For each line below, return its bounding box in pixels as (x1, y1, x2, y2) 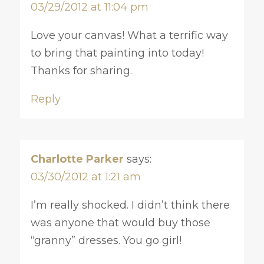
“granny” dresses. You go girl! (30, 233, 181, 247)
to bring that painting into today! (30, 46, 204, 60)
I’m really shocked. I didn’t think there (30, 198, 230, 212)
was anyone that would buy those (30, 216, 210, 229)
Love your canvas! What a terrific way (30, 28, 228, 42)
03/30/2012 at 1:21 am (30, 170, 141, 183)
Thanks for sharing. (30, 64, 132, 77)
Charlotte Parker (30, 152, 124, 166)
